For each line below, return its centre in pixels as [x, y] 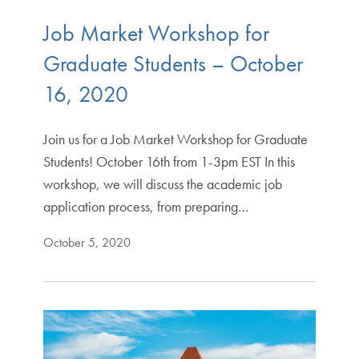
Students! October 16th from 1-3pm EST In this [169, 161]
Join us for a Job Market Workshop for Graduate [175, 139]
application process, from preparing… [145, 206]
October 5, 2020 [87, 242]
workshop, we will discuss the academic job [162, 184]
